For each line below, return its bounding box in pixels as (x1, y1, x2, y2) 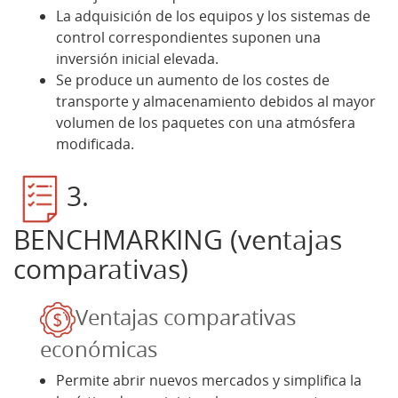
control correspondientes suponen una (56, 27, 321, 47)
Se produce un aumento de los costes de (56, 69, 330, 90)
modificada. (56, 133, 134, 154)
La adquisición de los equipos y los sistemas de (56, 5, 370, 26)
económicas (40, 334, 157, 363)
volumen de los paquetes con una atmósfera (56, 112, 355, 132)
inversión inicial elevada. (56, 48, 219, 68)
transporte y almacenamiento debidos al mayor (56, 91, 376, 111)
